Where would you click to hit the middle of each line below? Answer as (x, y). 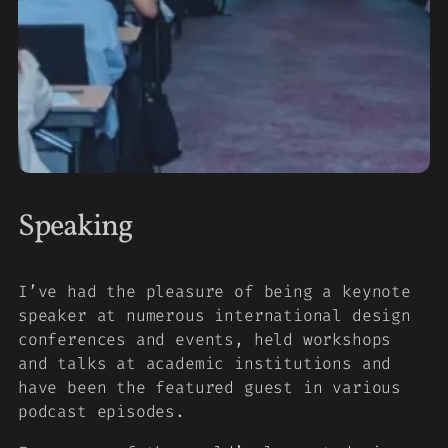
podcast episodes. (101, 412)
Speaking (76, 226)
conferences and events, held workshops (205, 340)
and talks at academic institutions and (205, 364)
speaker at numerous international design (214, 316)
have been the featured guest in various (209, 388)
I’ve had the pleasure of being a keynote (214, 292)
